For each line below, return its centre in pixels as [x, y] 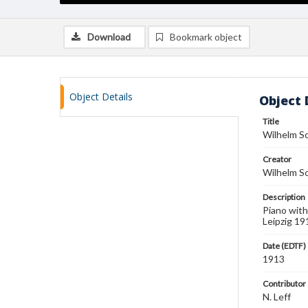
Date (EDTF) [284, 246]
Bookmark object [206, 37]
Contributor [284, 284]
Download [109, 37]
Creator [277, 159]
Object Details [101, 97]
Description [284, 197]
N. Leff [277, 297]
